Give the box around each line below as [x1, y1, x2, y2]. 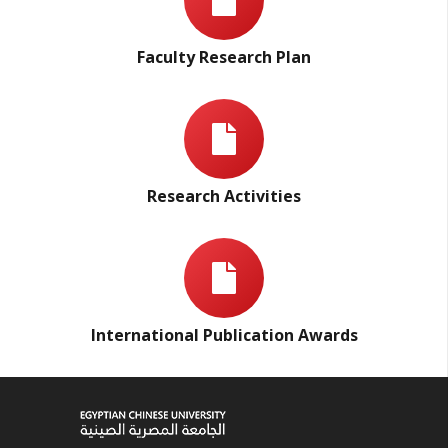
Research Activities [147, 184, 301, 207]
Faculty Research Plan [137, 45, 311, 68]
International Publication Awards [90, 323, 358, 346]
